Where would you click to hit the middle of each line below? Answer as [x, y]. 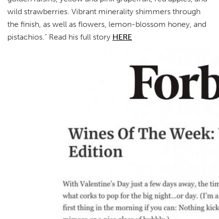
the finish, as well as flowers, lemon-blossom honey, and [107, 24]
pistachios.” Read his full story [60, 37]
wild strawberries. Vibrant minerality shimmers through [104, 11]
